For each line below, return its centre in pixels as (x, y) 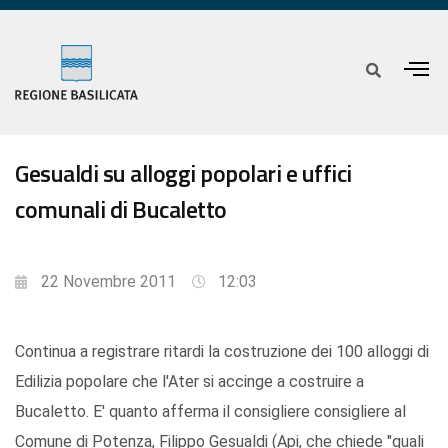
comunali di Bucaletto (121, 209)
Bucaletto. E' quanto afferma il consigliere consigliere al (210, 412)
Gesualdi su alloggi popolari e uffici (183, 173)
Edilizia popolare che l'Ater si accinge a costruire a (189, 382)
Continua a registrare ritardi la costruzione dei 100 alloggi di (222, 352)
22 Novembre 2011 (108, 282)
